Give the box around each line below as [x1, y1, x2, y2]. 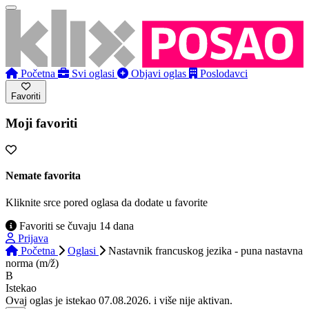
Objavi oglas [131, 67, 186, 79]
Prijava [18, 232, 48, 245]
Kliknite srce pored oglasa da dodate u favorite [6, 197, 208, 209]
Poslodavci [200, 67, 248, 79]
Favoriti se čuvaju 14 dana [17, 220, 134, 232]
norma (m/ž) [6, 257, 59, 270]
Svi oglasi [72, 67, 114, 79]
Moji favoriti [6, 116, 77, 131]
